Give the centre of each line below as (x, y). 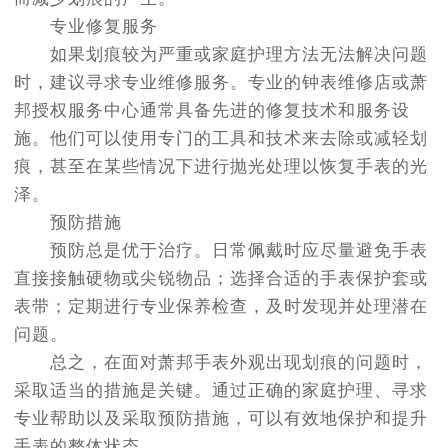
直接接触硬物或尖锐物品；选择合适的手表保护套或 (221, 279)
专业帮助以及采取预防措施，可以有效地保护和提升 (221, 419)
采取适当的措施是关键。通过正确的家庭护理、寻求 (221, 391)
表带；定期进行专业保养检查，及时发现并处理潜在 (221, 307)
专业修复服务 (86, 27)
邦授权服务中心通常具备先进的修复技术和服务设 (212, 111)
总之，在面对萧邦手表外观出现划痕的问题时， (221, 363)
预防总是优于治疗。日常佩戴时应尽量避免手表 (221, 251)
